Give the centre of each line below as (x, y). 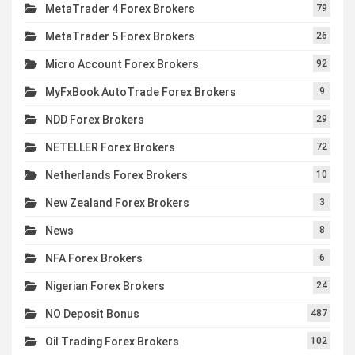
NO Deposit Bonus (92, 314)
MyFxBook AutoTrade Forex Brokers (141, 92)
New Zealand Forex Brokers (117, 203)
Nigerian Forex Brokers (105, 286)
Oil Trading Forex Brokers (112, 342)
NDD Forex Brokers (95, 120)
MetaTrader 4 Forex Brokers (120, 9)
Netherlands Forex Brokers (116, 176)
